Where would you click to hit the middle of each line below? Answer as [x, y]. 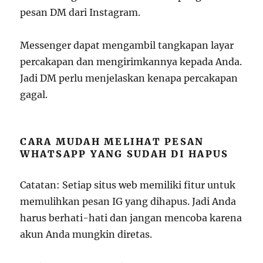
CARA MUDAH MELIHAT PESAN [112, 141]
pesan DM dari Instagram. [80, 12]
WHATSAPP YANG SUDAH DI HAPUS [124, 154]
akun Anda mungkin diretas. [86, 234]
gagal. [34, 95]
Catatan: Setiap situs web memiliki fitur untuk [128, 185]
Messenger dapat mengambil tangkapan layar [127, 45]
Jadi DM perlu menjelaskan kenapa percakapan [129, 78]
